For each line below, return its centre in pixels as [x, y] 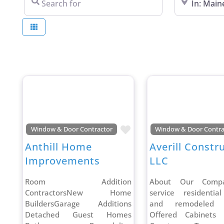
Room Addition [78, 182]
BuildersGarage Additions [78, 204]
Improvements [63, 161]
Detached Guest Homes [78, 215]
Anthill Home [59, 147]
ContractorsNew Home [78, 193]
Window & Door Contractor [71, 129]
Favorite [148, 129]
